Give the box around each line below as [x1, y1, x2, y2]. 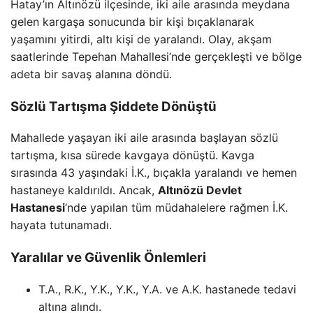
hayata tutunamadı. [10, 218, 112, 233]
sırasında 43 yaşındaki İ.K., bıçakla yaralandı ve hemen [10, 166, 297, 180]
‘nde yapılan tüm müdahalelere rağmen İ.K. [65, 201, 288, 215]
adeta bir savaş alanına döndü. [10, 66, 172, 81]
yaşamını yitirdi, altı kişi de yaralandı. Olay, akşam [10, 31, 272, 46]
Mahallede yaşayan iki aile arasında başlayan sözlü [10, 131, 278, 145]
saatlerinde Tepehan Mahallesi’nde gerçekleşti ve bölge [10, 49, 302, 64]
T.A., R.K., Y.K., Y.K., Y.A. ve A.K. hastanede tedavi [38, 282, 296, 296]
